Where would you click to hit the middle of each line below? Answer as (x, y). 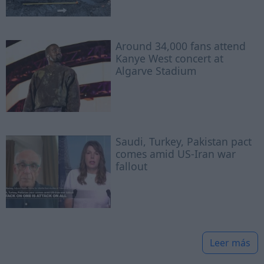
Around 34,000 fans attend (181, 46)
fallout (132, 166)
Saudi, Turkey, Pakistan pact (184, 142)
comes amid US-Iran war (176, 154)
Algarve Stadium (156, 71)
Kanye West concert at (170, 59)
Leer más (230, 242)
